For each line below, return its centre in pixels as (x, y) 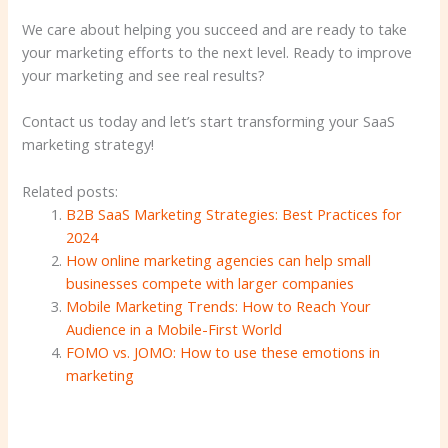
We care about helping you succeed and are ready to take (215, 29)
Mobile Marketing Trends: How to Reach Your (219, 305)
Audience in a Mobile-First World (174, 328)
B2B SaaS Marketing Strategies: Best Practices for (234, 213)
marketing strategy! (88, 144)
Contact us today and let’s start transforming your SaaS (209, 121)
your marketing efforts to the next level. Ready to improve (217, 52)
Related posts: (70, 190)
